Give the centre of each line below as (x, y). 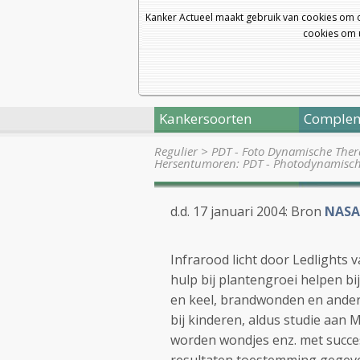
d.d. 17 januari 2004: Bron (247, 211)
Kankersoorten (205, 119)
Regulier (176, 151)
